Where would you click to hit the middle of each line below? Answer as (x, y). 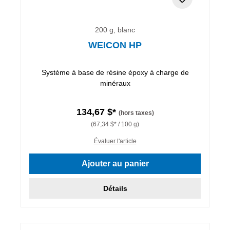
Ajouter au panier (115, 163)
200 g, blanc (115, 30)
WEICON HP (115, 45)
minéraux (115, 83)
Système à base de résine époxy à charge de (115, 72)
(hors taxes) (136, 113)
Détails (115, 188)
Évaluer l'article (115, 141)
